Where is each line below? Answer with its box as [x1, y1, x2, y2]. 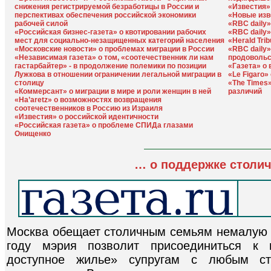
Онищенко [15, 129, 51, 138]
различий [228, 87, 262, 96]
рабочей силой [15, 19, 68, 28]
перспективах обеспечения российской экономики [15, 11, 196, 19]
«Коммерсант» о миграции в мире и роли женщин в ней [15, 87, 211, 96]
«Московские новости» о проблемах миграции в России [15, 45, 214, 53]
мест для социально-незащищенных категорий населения [15, 36, 224, 45]
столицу [15, 79, 44, 87]
